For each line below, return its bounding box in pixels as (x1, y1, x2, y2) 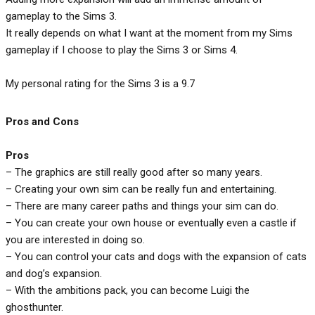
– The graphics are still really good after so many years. (6, 165, 262, 179)
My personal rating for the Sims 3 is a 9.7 (6, 77, 195, 90)
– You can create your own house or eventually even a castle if (6, 216, 297, 229)
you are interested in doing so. (6, 233, 145, 246)
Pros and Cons (6, 115, 79, 128)
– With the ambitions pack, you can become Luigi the (6, 283, 250, 297)
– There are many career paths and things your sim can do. (6, 199, 278, 212)
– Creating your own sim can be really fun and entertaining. (6, 182, 276, 195)
